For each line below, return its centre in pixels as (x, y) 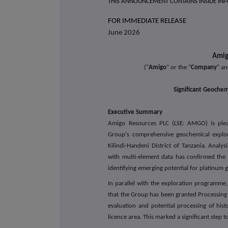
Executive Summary (135, 112)
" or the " (178, 67)
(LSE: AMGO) (190, 123)
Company (204, 67)
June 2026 (124, 33)
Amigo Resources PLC (138, 123)
